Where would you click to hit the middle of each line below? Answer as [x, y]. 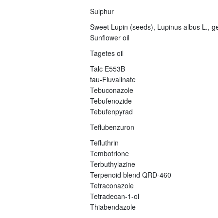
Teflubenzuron [112, 127]
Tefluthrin [104, 142]
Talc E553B [107, 68]
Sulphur [102, 11]
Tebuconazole [111, 90]
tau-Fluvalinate [113, 79]
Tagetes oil [107, 53]
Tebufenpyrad [111, 111]
